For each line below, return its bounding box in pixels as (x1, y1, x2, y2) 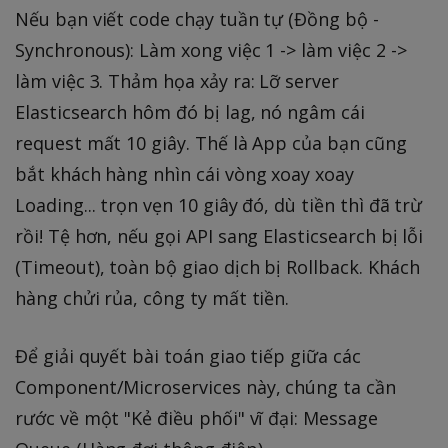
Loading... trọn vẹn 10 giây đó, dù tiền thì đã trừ (15, 193, 423, 218)
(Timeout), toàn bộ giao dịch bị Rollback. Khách (15, 255, 420, 280)
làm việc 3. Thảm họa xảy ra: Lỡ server (15, 69, 339, 94)
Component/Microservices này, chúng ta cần (15, 375, 396, 400)
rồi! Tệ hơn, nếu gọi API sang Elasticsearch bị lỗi (15, 224, 424, 249)
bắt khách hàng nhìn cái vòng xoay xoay (15, 162, 354, 187)
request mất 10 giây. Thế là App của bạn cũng (15, 131, 407, 156)
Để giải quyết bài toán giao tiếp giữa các (15, 344, 361, 369)
